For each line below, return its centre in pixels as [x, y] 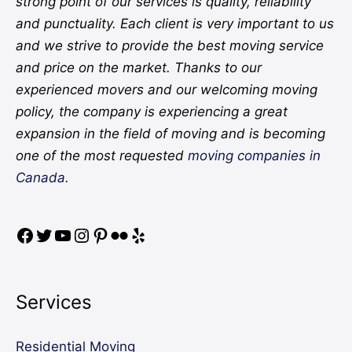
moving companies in [254, 156]
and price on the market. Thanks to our [139, 68]
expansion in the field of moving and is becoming [170, 134]
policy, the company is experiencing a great [152, 112]
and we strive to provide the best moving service [170, 46]
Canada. [42, 178]
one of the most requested [102, 156]
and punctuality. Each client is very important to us [175, 24]
